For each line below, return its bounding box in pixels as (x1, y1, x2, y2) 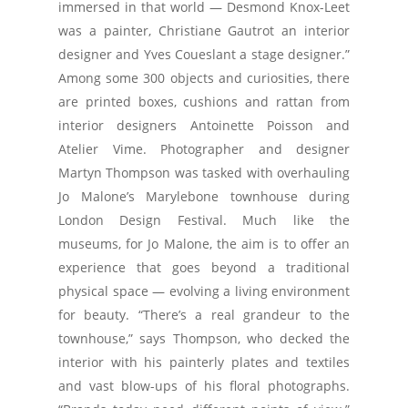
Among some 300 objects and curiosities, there (58, 69, 350, 87)
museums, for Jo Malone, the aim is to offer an (58, 235, 350, 252)
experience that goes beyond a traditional (58, 259, 350, 276)
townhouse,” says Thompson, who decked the (58, 330, 350, 347)
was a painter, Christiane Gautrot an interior (58, 22, 350, 39)
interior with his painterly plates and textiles (58, 353, 350, 371)
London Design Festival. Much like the (58, 211, 350, 229)
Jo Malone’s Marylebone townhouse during (58, 188, 350, 205)
